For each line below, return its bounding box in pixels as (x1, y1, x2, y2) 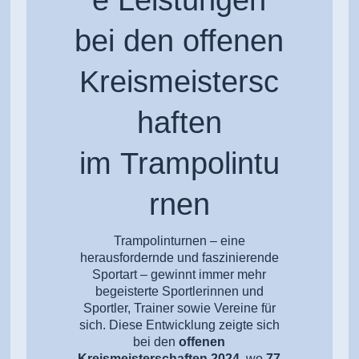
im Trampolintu (79, 145, 280, 180)
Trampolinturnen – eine (113, 233, 245, 248)
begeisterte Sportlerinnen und (95, 284, 264, 298)
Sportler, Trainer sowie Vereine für (83, 301, 276, 315)
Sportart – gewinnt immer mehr (92, 267, 267, 281)
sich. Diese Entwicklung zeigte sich (79, 317, 280, 332)
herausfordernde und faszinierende (79, 250, 279, 264)
